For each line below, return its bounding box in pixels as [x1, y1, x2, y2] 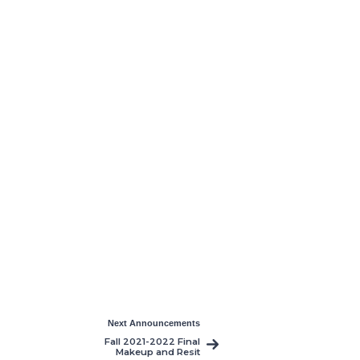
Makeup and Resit [115, 346, 200, 358]
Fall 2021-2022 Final [104, 336, 200, 348]
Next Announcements [107, 318, 200, 329]
